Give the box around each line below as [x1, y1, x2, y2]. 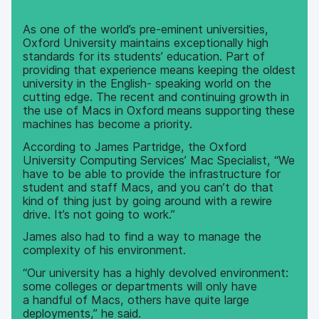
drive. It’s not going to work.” [23, 206, 176, 221]
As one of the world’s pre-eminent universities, [23, 22, 269, 37]
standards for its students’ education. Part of [23, 49, 266, 64]
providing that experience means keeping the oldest [23, 63, 296, 78]
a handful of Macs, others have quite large [23, 292, 250, 307]
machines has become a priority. [23, 117, 193, 132]
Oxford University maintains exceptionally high [23, 36, 269, 51]
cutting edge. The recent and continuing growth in [23, 90, 290, 105]
